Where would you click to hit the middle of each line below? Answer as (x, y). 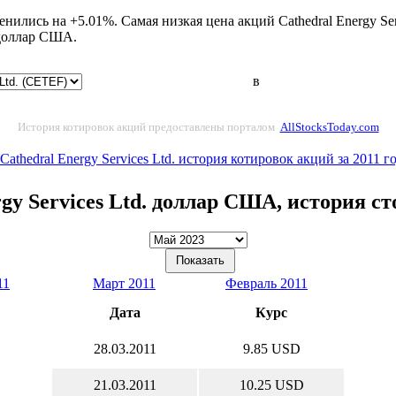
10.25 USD (271, 385)
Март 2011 (124, 283)
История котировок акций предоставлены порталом (147, 126)
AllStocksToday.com (329, 126)
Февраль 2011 (267, 283)
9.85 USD (271, 348)
